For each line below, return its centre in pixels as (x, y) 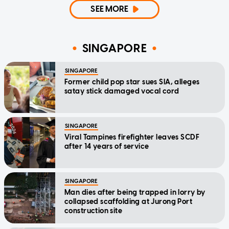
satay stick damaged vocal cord (122, 91)
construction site (94, 211)
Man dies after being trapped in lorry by (135, 192)
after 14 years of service (107, 146)
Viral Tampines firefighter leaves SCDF (132, 137)
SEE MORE (110, 9)
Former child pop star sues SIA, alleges (132, 82)
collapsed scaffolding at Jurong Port (129, 201)
